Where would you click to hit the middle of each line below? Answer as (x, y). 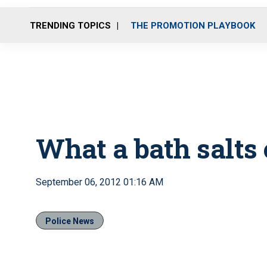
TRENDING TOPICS (70, 25)
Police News (70, 221)
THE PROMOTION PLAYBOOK (193, 25)
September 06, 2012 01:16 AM (100, 182)
